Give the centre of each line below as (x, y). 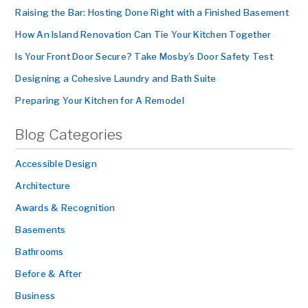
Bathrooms (40, 252)
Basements (41, 230)
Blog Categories (69, 134)
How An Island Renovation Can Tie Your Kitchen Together (143, 34)
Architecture (43, 186)
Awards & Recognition (65, 208)
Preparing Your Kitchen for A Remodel (100, 100)
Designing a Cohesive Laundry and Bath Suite (116, 78)
